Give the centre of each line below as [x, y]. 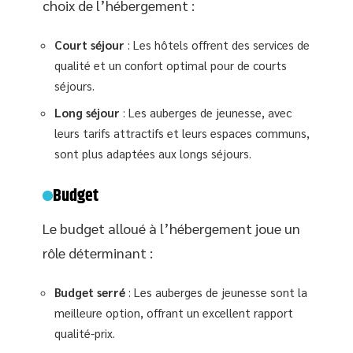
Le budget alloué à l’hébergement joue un [171, 228]
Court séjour [89, 45]
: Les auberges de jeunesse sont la [216, 292]
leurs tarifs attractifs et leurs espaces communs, [182, 132]
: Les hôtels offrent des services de [217, 45]
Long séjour [87, 112]
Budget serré [90, 292]
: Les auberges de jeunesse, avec [206, 112]
